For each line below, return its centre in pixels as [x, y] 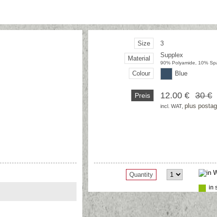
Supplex [172, 55]
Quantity [141, 175]
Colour [141, 73]
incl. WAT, [172, 106]
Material [139, 58]
